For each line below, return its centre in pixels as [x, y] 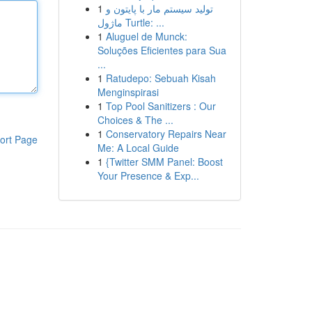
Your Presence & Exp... [148, 175]
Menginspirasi [128, 92]
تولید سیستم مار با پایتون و [159, 8]
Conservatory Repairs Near [166, 134]
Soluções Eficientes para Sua [162, 50]
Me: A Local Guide [138, 148]
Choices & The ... [135, 120]
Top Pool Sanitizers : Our [161, 106]
